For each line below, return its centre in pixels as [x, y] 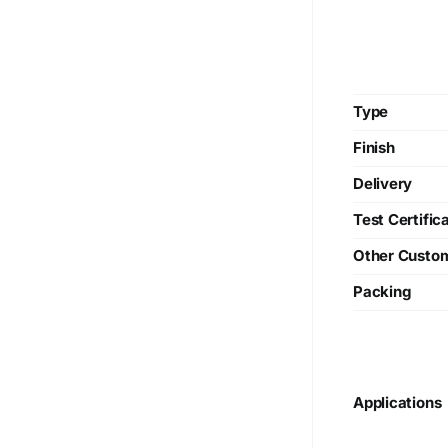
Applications [397, 403]
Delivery [383, 184]
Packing [382, 292]
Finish [374, 148]
